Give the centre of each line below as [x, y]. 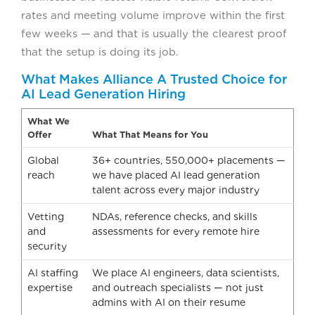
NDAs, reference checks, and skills [175, 216]
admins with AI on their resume [169, 302]
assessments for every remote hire [176, 231]
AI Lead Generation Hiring [103, 94]
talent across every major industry [176, 189]
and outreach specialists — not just [178, 287]
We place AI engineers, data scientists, [186, 272]
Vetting [46, 216]
